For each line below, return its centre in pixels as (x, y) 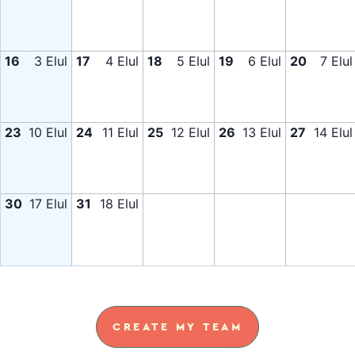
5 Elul (193, 61)
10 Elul (48, 132)
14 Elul (333, 132)
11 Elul (120, 132)
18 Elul (119, 204)
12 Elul (191, 132)
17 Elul (48, 204)
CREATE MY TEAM (177, 326)
